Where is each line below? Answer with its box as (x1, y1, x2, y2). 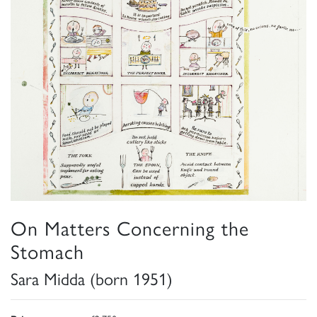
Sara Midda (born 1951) (11, 265, 173, 290)
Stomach (11, 236, 84, 265)
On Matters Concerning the (11, 212, 249, 241)
